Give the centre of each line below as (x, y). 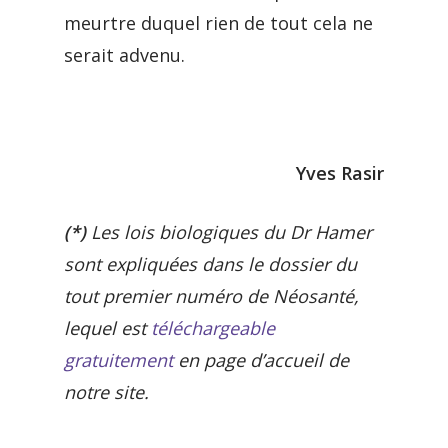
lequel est (107, 328)
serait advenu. (124, 55)
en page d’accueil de (261, 360)
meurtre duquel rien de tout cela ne (218, 23)
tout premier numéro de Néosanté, (211, 296)
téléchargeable (213, 328)
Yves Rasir (340, 173)
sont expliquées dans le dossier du (210, 264)
